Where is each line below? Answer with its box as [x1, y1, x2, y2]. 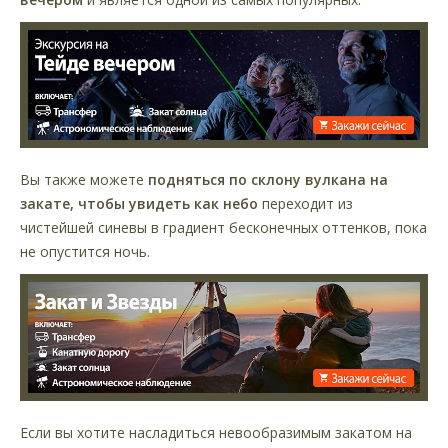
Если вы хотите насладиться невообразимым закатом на [20, 422, 412, 442]
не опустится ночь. [20, 242, 150, 262]
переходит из [258, 194, 353, 214]
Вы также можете [20, 170, 144, 190]
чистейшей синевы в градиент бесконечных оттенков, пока [20, 218, 427, 238]
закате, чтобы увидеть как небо [20, 194, 258, 214]
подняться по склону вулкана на [144, 170, 388, 190]
